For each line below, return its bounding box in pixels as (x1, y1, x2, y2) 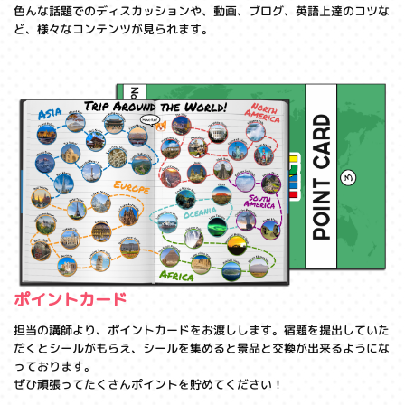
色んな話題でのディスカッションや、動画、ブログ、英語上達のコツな (13, 3, 390, 20)
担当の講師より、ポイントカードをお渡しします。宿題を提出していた (14, 321, 391, 339)
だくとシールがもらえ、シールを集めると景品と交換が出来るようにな (14, 339, 391, 357)
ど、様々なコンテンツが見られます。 (13, 21, 213, 38)
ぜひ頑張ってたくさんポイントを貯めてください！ (13, 375, 284, 393)
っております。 (13, 357, 96, 374)
